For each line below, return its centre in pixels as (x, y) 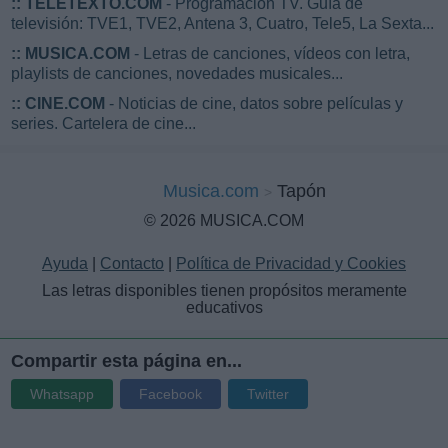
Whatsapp (62, 394)
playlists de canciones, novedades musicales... (177, 74)
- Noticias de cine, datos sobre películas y (254, 104)
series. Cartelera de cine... (103, 124)
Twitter (268, 394)
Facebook (170, 394)
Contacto (132, 264)
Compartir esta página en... (126, 361)
